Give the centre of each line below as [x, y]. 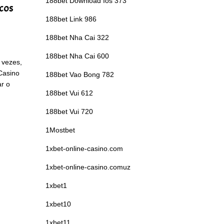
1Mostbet [60, 130]
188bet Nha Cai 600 [77, 56]
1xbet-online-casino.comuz [88, 167]
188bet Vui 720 [69, 111]
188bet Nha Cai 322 [77, 37]
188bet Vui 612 [69, 93]
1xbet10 [58, 204]
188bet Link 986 [71, 19]
